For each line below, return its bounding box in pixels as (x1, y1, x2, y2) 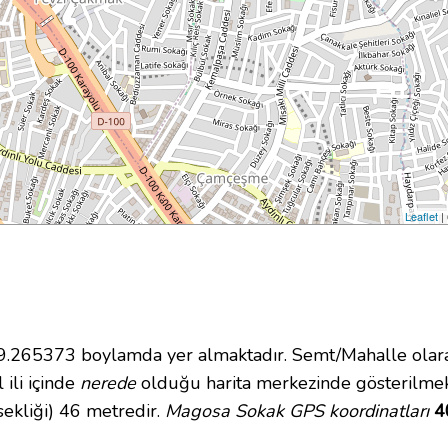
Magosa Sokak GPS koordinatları (165, 399, 429, 424)
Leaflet (405, 208, 439, 225)
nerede (80, 371, 136, 396)
